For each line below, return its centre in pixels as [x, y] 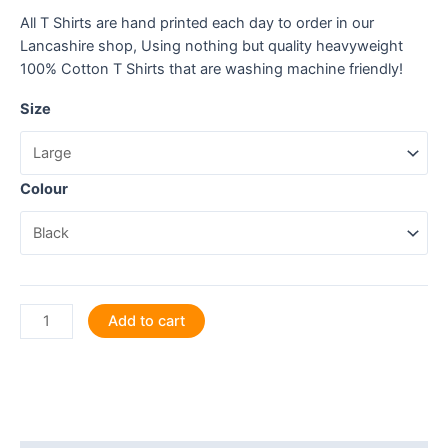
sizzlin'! [43, 382]
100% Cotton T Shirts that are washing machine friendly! [211, 68]
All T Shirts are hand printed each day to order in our [197, 22]
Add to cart [146, 320]
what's [41, 359]
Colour [44, 189]
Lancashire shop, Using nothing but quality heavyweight [211, 45]
